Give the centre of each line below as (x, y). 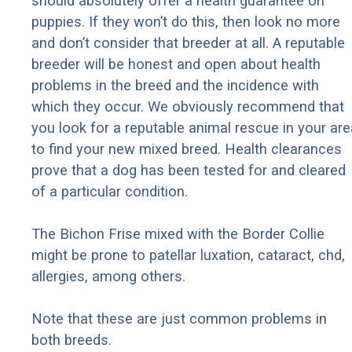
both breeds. (71, 340)
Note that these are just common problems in (179, 319)
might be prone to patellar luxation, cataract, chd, (188, 255)
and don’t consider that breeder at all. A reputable (188, 43)
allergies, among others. (108, 277)
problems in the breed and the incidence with (175, 86)
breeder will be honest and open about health (176, 64)
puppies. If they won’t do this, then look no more (186, 22)
